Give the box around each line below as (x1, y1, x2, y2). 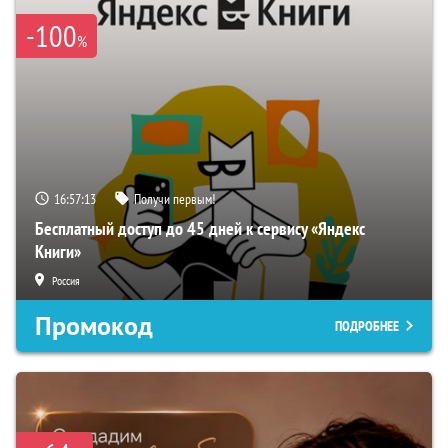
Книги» (35, 239, 81, 263)
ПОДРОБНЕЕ (335, 316, 399, 335)
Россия (52, 272, 80, 288)
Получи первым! (134, 189, 215, 208)
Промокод (35, 308, 153, 343)
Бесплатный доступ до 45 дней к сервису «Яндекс (35, 216, 365, 240)
